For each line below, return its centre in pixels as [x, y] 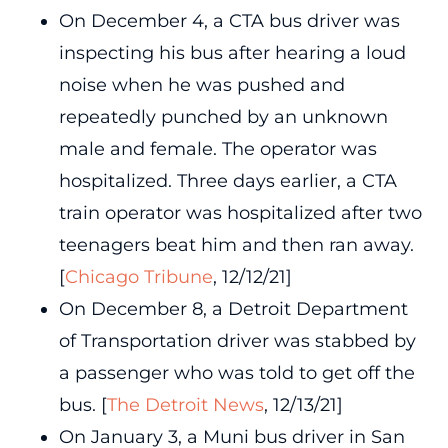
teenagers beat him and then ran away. [236, 244]
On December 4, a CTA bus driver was [229, 20]
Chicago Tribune [138, 276]
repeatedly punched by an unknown [223, 116]
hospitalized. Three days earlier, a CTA [227, 180]
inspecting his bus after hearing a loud [232, 52]
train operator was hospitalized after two [240, 212]
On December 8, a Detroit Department [233, 308]
